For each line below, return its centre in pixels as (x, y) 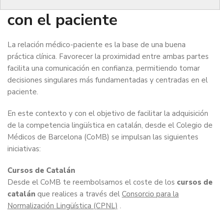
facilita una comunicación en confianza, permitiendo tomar (104, 68)
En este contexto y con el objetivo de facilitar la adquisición (108, 113)
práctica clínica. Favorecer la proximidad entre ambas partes (108, 56)
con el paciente (62, 20)
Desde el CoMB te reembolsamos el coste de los (92, 182)
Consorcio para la (150, 194)
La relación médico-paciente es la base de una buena (96, 45)
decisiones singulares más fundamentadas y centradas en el (108, 80)
